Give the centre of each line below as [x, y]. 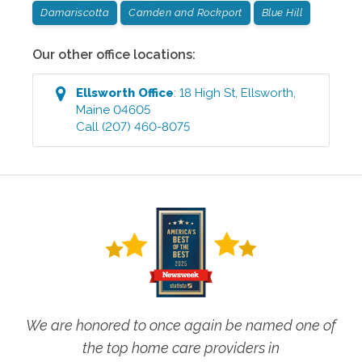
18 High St [208, 93]
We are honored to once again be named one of [181, 326]
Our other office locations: [114, 55]
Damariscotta [75, 13]
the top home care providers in [181, 348]
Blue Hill [282, 13]
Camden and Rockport [185, 13]
